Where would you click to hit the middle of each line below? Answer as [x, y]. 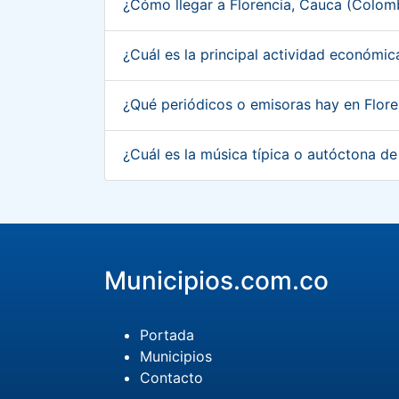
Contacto [171, 378]
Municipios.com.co [216, 281]
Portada [167, 335]
